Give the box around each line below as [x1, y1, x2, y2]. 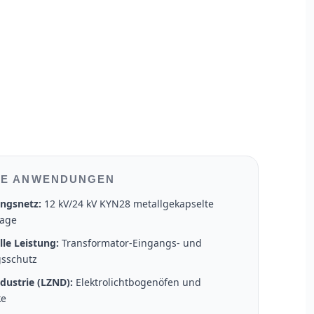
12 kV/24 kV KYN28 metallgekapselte [41, 196, 214, 210]
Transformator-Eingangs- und [59, 235, 203, 250]
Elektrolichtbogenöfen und [73, 275, 202, 289]
